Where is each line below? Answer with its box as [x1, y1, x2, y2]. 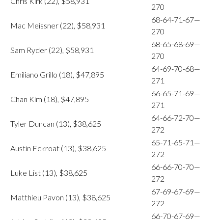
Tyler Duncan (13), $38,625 [10, 119, 101, 128]
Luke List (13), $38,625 [10, 168, 87, 177]
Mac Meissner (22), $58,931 [10, 21, 105, 30]
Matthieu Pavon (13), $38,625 [10, 192, 110, 202]
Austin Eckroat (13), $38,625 [10, 143, 106, 153]
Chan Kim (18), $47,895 [10, 94, 89, 104]
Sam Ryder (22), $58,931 [10, 45, 94, 55]
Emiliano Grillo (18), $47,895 [10, 70, 104, 79]
